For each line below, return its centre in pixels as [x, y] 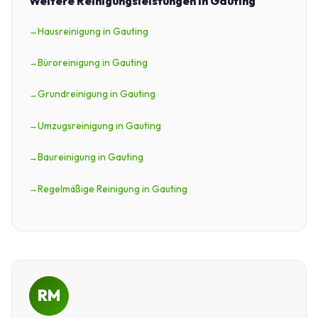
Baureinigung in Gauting [91, 157]
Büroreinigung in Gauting [93, 62]
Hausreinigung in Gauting [93, 31]
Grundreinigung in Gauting [97, 94]
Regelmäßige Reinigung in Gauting [113, 188]
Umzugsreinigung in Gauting [99, 125]
